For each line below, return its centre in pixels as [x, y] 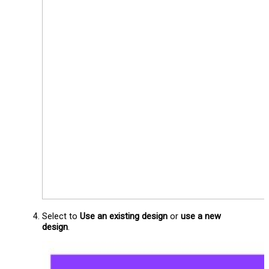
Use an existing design [124, 216]
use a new [201, 216]
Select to [61, 216]
